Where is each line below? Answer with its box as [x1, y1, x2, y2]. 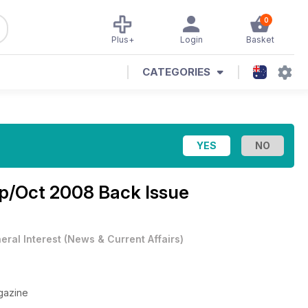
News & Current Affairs [67, 233, 180, 245]
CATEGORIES [142, 65, 210, 78]
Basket [245, 34, 274, 45]
